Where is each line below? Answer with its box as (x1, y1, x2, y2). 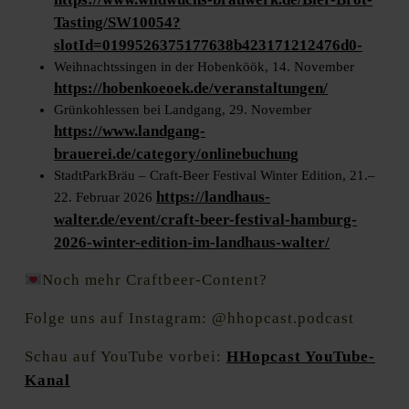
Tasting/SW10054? (54, 14, 181, 32)
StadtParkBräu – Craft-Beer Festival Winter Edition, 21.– (54, 168, 375, 184)
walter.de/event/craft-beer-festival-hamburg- (54, 211, 357, 229)
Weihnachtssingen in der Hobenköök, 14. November (54, 59, 354, 75)
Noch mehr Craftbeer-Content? (42, 271, 268, 289)
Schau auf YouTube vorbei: (25, 348, 226, 366)
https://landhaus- (156, 188, 270, 206)
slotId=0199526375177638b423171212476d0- (54, 37, 362, 55)
